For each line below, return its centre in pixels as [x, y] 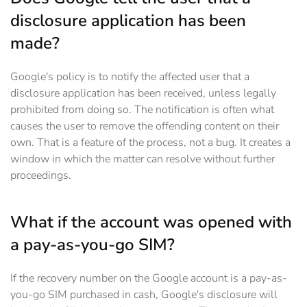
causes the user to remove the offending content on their [145, 126]
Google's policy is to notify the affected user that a [130, 77]
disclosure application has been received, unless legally [143, 94]
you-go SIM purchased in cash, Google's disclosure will [144, 295]
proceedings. [41, 176]
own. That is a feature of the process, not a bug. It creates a [150, 143]
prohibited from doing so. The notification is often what [142, 110]
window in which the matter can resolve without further [143, 159]
